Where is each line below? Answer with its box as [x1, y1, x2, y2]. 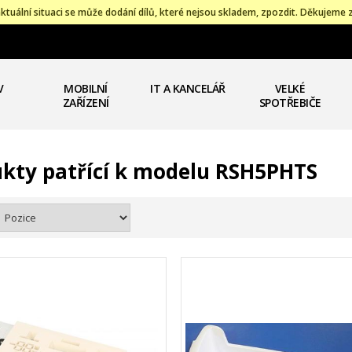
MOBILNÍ [64, 81, 108, 96]
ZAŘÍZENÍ [62, 95, 109, 110]
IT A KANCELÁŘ [150, 81, 225, 96]
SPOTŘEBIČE [258, 95, 321, 110]
